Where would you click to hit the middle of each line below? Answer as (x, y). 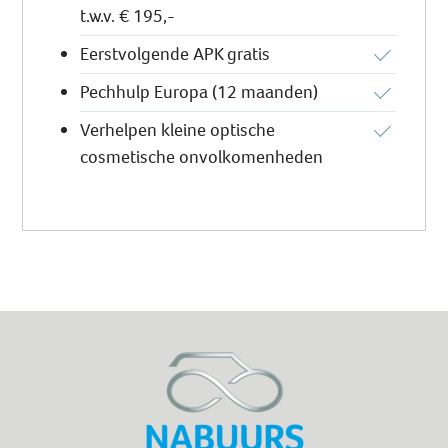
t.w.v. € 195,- (128, 16)
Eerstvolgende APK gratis (175, 54)
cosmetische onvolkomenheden (202, 157)
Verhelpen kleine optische (178, 130)
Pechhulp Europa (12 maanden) (199, 92)
